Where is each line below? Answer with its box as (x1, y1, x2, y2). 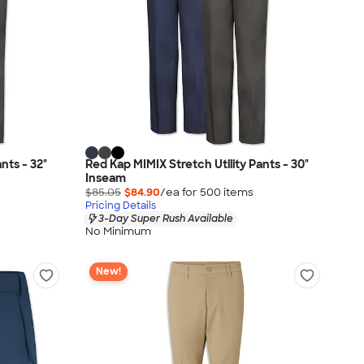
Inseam (85, 170, 126, 185)
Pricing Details (85, 198, 156, 212)
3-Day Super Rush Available (98, 211, 233, 225)
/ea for (160, 184, 200, 199)
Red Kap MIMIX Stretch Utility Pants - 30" (85, 156, 309, 171)
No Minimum (85, 224, 151, 239)
